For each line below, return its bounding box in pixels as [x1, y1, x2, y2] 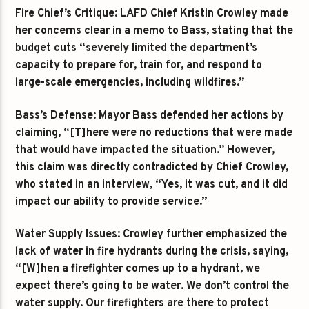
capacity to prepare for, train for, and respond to [15, 59, 263, 73]
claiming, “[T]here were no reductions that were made [15, 126, 293, 140]
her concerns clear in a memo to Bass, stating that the [15, 24, 294, 39]
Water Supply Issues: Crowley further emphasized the [15, 228, 288, 242]
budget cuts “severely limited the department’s [15, 41, 258, 56]
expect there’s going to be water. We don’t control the [15, 279, 290, 294]
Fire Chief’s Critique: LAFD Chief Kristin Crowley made [15, 7, 289, 21]
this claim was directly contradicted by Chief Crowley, [15, 160, 289, 175]
